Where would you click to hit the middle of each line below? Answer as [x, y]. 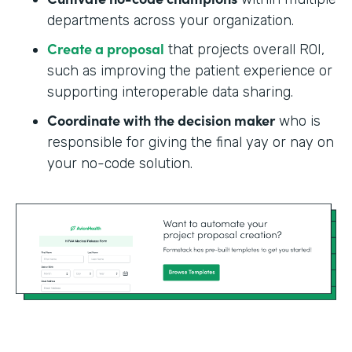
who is [298, 121]
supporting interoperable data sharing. [170, 92]
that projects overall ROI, [244, 49]
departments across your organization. [170, 20]
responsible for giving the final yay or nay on [191, 142]
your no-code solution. [120, 163]
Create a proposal [106, 48]
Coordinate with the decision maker [161, 119]
